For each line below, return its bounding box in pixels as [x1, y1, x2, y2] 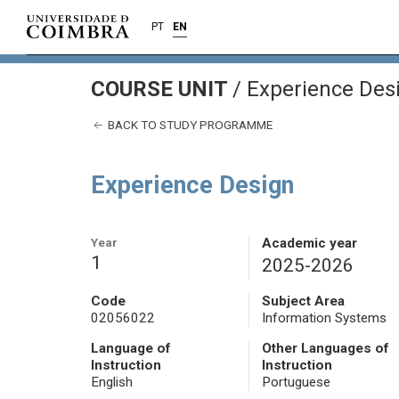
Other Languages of [261, 340, 389, 357]
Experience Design [91, 171, 294, 200]
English [91, 374, 133, 391]
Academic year [261, 235, 357, 252]
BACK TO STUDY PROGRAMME [105, 118, 273, 132]
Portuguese [261, 374, 330, 391]
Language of [91, 340, 171, 357]
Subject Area [261, 293, 345, 310]
